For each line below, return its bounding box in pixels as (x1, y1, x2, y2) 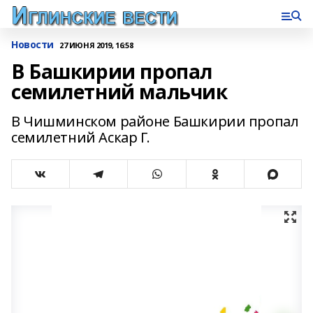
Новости (11, 38, 54, 51)
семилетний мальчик (11, 78, 228, 105)
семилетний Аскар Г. (11, 128, 151, 147)
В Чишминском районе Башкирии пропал (11, 112, 299, 131)
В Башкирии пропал (11, 58, 212, 85)
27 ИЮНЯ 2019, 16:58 (59, 39, 133, 50)
